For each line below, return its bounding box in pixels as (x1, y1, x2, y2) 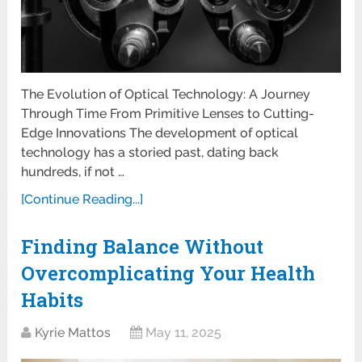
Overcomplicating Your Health (21, 259, 316, 286)
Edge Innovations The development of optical (21, 124, 299, 141)
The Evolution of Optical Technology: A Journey (21, 86, 311, 102)
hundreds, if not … (21, 163, 125, 179)
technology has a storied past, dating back (21, 144, 280, 160)
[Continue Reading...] (21, 191, 144, 207)
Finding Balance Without (21, 233, 264, 259)
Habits (21, 286, 84, 313)
